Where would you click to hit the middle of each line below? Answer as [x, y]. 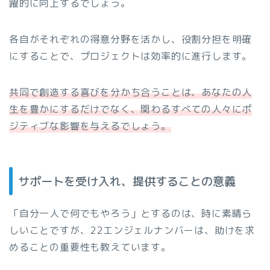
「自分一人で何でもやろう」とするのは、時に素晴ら [131, 214]
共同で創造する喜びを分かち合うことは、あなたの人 [131, 92]
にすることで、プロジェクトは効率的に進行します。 [131, 56]
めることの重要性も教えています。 [90, 247]
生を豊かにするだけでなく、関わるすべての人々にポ [131, 109]
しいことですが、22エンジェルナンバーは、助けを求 [132, 231]
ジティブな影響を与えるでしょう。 [90, 126]
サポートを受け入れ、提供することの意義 [127, 181]
